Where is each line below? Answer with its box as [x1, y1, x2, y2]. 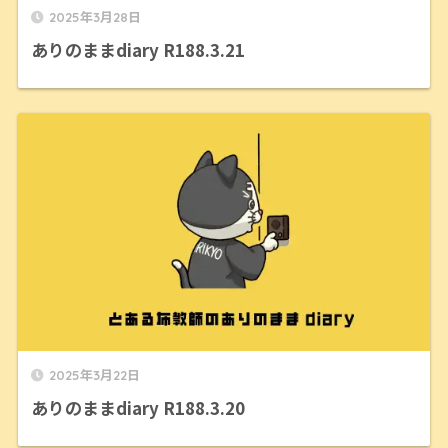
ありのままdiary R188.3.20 [30, 395, 245, 421]
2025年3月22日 [48, 367, 140, 384]
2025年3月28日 [48, 9, 141, 26]
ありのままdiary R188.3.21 [30, 37, 245, 63]
